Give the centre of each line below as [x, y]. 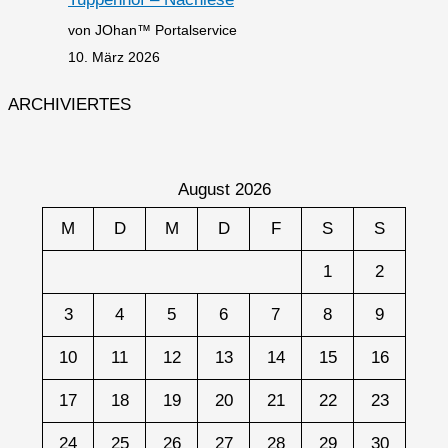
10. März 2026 [114, 57]
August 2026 [224, 190]
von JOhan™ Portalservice [152, 30]
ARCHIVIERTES [69, 105]
